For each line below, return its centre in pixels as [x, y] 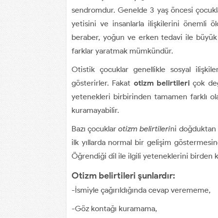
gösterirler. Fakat [103, 83]
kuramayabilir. [95, 110]
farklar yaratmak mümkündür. [122, 51]
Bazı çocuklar [95, 128]
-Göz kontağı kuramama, [114, 208]
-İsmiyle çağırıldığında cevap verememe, [141, 190]
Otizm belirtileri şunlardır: [123, 175]
